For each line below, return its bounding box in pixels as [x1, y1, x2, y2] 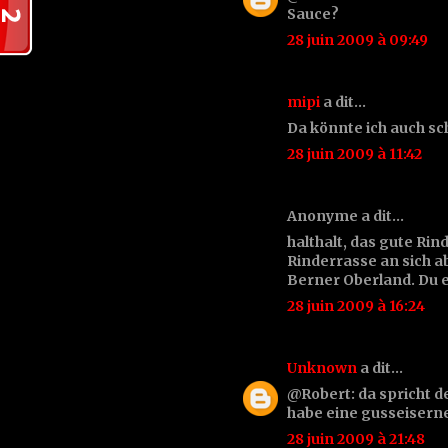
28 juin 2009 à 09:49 [287, 30, 428, 49]
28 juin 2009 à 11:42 [287, 144, 422, 163]
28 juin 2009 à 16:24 [287, 296, 425, 315]
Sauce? [287, 4, 339, 23]
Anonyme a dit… [287, 206, 404, 225]
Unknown [287, 358, 357, 377]
